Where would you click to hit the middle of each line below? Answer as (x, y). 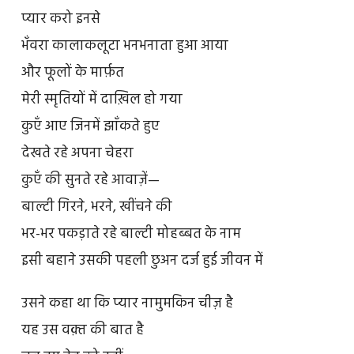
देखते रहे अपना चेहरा (77, 154)
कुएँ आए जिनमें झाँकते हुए (90, 127)
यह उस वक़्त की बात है (82, 331)
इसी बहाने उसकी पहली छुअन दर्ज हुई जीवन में (142, 262)
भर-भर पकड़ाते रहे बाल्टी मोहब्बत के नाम (131, 235)
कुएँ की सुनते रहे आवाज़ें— (90, 181)
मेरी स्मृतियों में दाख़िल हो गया (102, 100)
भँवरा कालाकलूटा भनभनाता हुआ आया (124, 47)
